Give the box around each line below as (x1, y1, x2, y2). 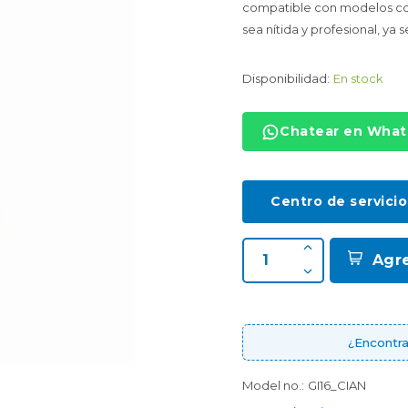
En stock (333, 71, 383, 86)
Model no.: (242, 378, 304, 393)
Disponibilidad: (242, 71, 330, 86)
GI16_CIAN (308, 378, 366, 393)
